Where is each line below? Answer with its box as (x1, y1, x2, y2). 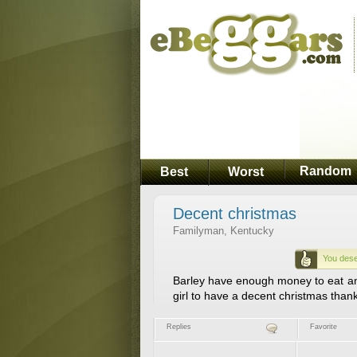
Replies (166, 323, 191, 331)
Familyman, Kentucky (172, 225, 274, 237)
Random (299, 164, 351, 178)
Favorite (309, 323, 337, 331)
